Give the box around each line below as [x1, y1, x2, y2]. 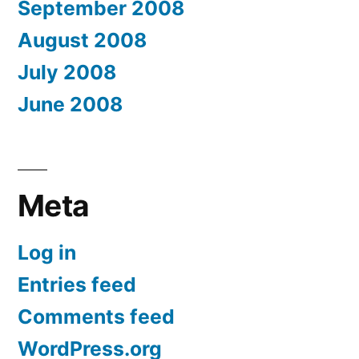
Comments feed [18, 304, 175, 329]
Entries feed [18, 272, 136, 296]
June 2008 [18, 91, 123, 116]
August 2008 [18, 27, 147, 52]
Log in [18, 240, 76, 264]
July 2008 [18, 59, 116, 84]
